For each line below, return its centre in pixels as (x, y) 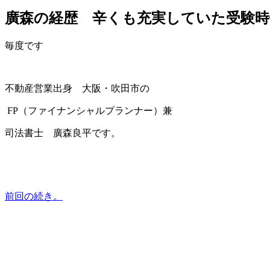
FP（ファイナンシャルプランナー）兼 (89, 110)
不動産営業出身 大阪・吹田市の (77, 88)
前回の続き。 (34, 196)
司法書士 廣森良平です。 (63, 133)
